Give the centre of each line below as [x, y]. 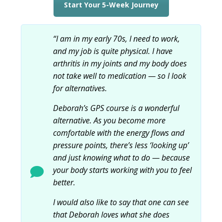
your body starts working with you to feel [122, 170]
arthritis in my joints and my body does [120, 63]
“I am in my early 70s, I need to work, [116, 38]
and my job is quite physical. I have [112, 51]
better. [64, 182]
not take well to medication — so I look [119, 76]
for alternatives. [80, 88]
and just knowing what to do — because [121, 157]
